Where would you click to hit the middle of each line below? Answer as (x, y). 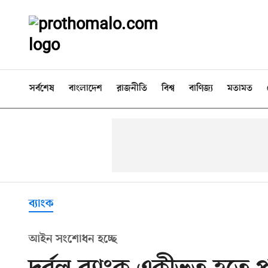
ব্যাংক (41, 204)
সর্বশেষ (42, 89)
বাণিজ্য (201, 89)
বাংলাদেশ (86, 89)
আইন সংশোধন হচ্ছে (73, 239)
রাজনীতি (132, 89)
